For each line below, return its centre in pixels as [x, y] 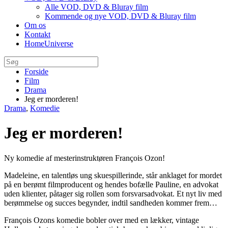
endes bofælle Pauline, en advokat [164, 184]
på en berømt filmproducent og [53, 184]
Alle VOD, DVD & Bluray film [96, 7]
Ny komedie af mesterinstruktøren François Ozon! [84, 158]
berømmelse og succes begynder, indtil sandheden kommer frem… [111, 203]
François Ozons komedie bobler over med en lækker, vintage [102, 220]
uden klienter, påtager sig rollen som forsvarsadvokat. [89, 193]
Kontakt [37, 34]
